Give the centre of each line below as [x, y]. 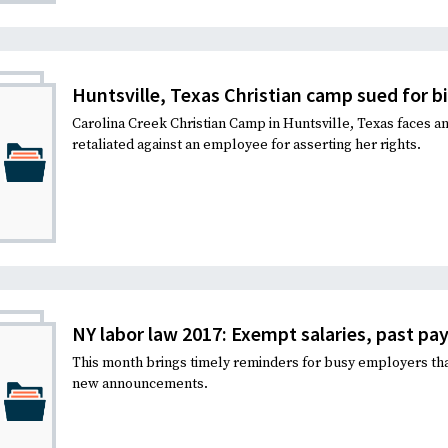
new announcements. [140, 383]
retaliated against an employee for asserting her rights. [246, 144]
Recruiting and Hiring [121, 28]
